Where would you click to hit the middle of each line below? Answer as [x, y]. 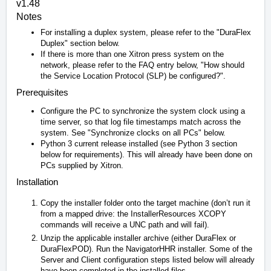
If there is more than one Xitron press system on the [132, 54]
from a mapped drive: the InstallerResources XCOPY [133, 214]
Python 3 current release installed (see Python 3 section [139, 144]
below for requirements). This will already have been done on [146, 155]
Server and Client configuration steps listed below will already [148, 260]
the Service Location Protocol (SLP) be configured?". [133, 76]
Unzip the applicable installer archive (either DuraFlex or [138, 238]
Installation [37, 182]
